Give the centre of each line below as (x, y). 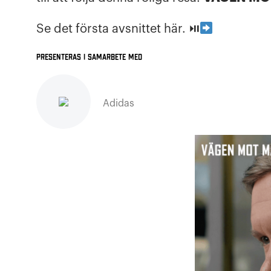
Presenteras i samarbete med (89, 57)
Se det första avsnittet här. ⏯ (118, 29)
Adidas (119, 103)
